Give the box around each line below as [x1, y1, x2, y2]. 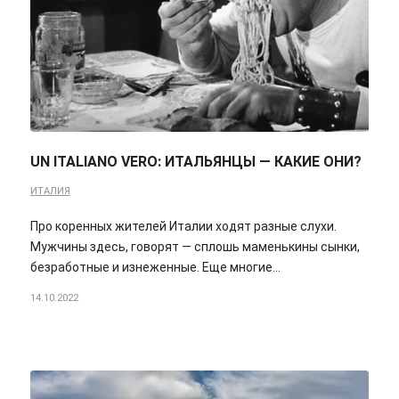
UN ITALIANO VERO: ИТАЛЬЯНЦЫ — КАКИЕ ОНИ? [29, 153, 362, 171]
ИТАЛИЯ [29, 185, 70, 198]
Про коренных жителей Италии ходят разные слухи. [29, 219, 337, 234]
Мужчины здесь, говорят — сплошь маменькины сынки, [29, 240, 360, 255]
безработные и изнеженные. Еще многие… [29, 260, 281, 275]
